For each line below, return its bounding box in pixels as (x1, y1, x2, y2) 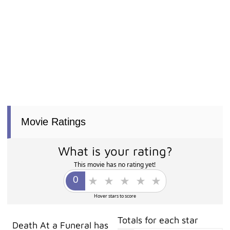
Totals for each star (118, 215, 199, 226)
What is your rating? (57, 144, 172, 159)
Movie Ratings (21, 116, 86, 128)
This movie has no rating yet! (74, 160, 156, 169)
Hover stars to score (93, 193, 136, 200)
